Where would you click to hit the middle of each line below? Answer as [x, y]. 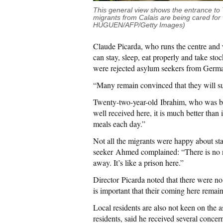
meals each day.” [119, 123]
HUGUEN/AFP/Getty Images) [139, 25]
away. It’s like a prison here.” [138, 162]
